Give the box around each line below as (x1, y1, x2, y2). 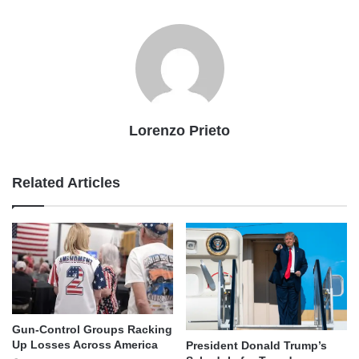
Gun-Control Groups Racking (12, 322, 172, 336)
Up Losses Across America (12, 337, 158, 351)
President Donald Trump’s (186, 339, 327, 353)
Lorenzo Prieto (129, 123, 230, 139)
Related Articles (12, 175, 120, 192)
